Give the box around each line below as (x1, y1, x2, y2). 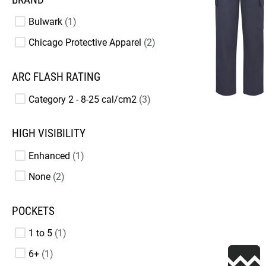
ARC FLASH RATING (12, 70, 100, 84)
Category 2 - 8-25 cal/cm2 (28, 93, 137, 105)
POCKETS (12, 204, 55, 218)
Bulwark (28, 16, 62, 28)
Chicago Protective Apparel (28, 36, 141, 48)
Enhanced (28, 150, 70, 162)
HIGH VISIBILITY (12, 127, 85, 141)
